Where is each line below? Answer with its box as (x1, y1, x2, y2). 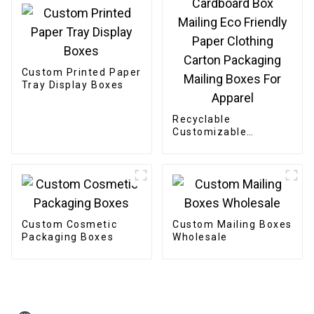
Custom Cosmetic (21, 219, 118, 231)
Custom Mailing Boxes (172, 219, 292, 231)
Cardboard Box (172, 139, 252, 151)
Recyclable (172, 114, 231, 125)
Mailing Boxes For (172, 189, 268, 201)
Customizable (172, 126, 247, 138)
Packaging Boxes (21, 231, 114, 243)
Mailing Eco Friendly (172, 151, 280, 163)
